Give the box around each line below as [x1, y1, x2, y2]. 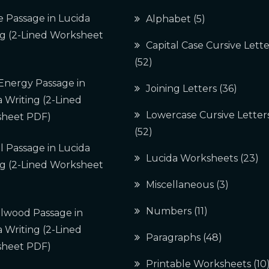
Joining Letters [146, 83, 217, 94]
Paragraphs [146, 232, 201, 243]
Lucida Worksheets [146, 153, 238, 164]
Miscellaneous [146, 179, 214, 190]
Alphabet [146, 13, 191, 25]
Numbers [146, 205, 192, 217]
